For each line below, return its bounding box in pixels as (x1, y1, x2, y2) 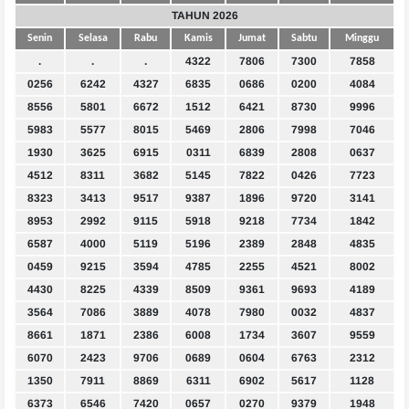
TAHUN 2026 (171, 9, 238, 23)
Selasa (78, 33, 108, 45)
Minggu (345, 33, 379, 45)
